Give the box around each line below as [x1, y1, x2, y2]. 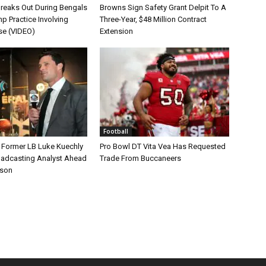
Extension [100, 27, 133, 36]
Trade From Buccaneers [100, 154, 181, 163]
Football [103, 127, 128, 136]
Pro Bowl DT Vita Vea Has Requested [100, 142, 226, 151]
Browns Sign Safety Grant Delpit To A [100, 3, 226, 12]
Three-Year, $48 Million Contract [100, 15, 207, 24]
